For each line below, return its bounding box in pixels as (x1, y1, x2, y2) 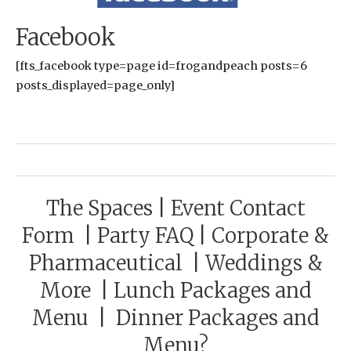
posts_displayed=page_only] (16, 78, 175, 93)
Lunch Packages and (113, 278, 312, 304)
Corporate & (212, 223, 329, 249)
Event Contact (170, 196, 306, 222)
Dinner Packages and (115, 306, 320, 331)
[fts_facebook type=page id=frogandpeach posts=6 (16, 59, 307, 74)
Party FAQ (97, 223, 194, 249)
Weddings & (204, 251, 323, 277)
